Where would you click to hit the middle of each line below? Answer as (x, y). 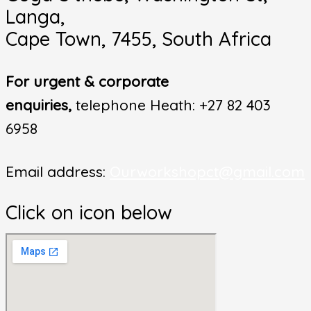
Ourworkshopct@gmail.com (207, 171)
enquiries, (41, 105)
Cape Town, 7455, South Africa (138, 39)
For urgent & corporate (87, 82)
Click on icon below (89, 213)
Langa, (35, 17)
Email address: (58, 171)
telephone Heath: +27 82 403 (173, 105)
